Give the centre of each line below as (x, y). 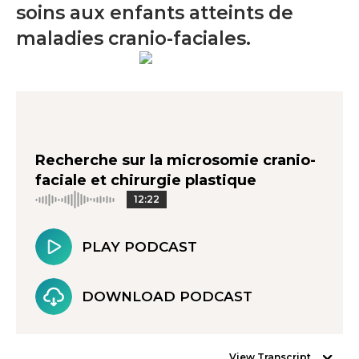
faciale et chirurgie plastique (146, 180)
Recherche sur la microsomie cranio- (175, 160)
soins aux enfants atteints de (155, 13)
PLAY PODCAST (139, 246)
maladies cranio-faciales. (133, 38)
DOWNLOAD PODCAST (167, 296)
